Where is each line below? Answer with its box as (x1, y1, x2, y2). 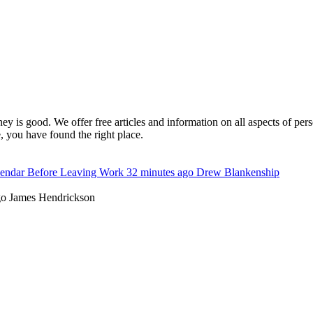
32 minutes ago (126, 166, 194, 179)
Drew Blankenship (196, 166, 279, 179)
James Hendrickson (9, 191, 95, 204)
